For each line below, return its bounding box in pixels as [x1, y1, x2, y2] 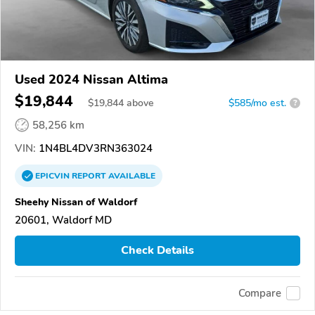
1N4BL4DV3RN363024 [36, 141, 153, 155]
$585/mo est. [229, 96, 286, 110]
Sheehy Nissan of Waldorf [15, 194, 137, 209]
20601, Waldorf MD [15, 212, 112, 227]
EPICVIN [35, 169, 72, 181]
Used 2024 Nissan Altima [15, 70, 168, 88]
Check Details [121, 243, 194, 259]
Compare [238, 286, 281, 301]
